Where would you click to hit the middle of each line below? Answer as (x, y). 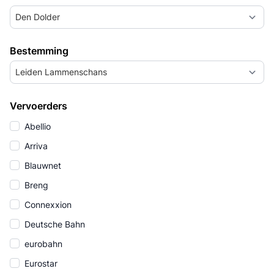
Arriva (35, 146)
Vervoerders (39, 106)
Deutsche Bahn (54, 224)
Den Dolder (38, 17)
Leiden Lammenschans (61, 72)
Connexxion (47, 205)
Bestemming (39, 51)
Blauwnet (42, 165)
